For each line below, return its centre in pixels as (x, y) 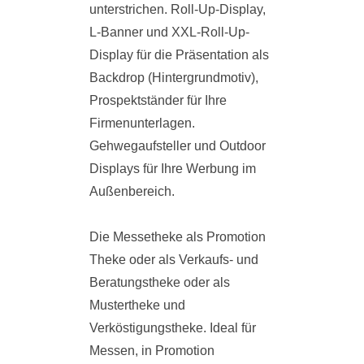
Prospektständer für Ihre (158, 101)
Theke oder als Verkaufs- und (174, 260)
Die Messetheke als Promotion (178, 237)
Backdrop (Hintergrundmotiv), (174, 78)
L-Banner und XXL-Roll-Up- (169, 32)
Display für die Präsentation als (179, 55)
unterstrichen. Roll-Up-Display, (178, 10)
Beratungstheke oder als (160, 283)
